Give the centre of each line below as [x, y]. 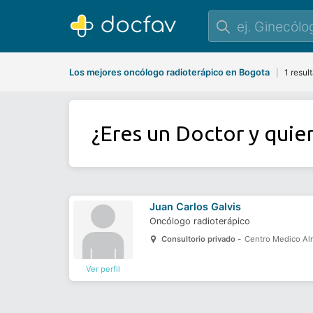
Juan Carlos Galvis [196, 206]
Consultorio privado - [203, 239]
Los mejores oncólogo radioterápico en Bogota [169, 72]
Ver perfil [103, 269]
